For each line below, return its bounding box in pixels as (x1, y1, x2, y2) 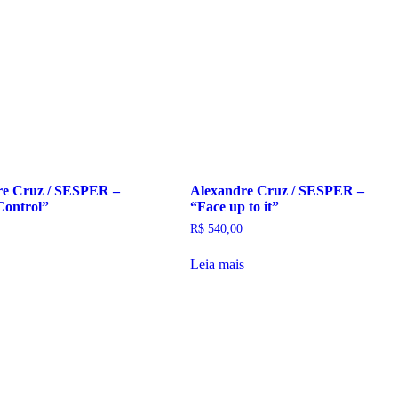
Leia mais (190, 256, 245, 272)
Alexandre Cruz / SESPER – (190, 182, 365, 198)
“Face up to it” (190, 198, 280, 214)
